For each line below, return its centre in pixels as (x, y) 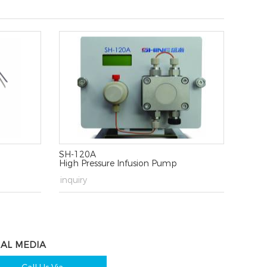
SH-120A (77, 155)
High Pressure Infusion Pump (118, 164)
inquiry (72, 180)
